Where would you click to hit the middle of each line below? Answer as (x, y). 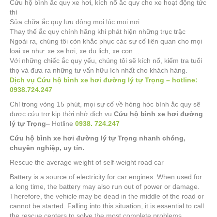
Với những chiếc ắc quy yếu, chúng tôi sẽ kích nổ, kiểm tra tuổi (106, 61)
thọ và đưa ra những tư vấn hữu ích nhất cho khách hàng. (99, 70)
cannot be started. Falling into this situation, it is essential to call (107, 206)
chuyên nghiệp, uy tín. (47, 148)
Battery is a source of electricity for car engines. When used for (106, 177)
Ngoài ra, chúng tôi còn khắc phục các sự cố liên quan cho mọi (106, 41)
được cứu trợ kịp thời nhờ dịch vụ (62, 114)
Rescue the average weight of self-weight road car (87, 162)
